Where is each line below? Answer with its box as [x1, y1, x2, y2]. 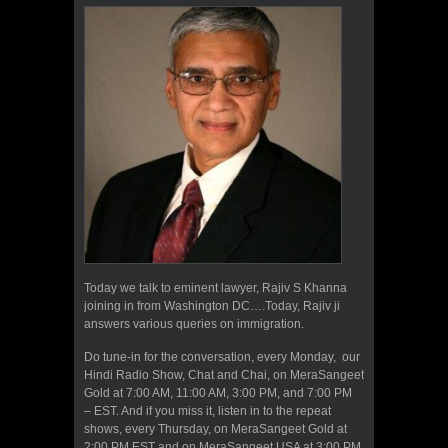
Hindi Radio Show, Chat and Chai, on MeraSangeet [84, 368, 364, 383]
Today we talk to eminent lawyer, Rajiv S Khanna [84, 281, 347, 296]
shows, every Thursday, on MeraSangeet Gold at [84, 422, 347, 437]
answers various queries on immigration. [84, 317, 304, 332]
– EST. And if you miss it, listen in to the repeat [84, 404, 331, 419]
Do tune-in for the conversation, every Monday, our [84, 350, 360, 365]
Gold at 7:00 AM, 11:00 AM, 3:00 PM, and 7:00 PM [84, 386, 355, 401]
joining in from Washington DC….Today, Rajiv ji [84, 299, 340, 314]
